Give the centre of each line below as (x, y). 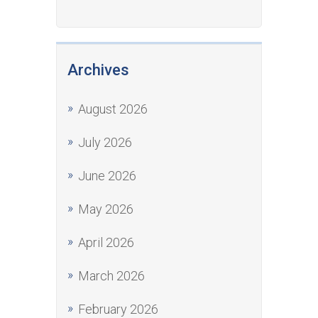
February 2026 (118, 309)
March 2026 (111, 276)
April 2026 (106, 242)
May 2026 (106, 209)
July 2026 (105, 142)
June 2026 (107, 176)
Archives (98, 70)
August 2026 (113, 109)
